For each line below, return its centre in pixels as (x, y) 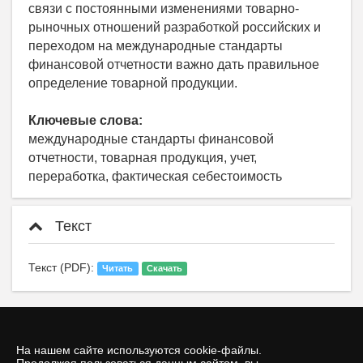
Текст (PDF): (63, 267)
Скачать (164, 268)
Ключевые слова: (85, 120)
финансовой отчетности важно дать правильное (174, 64)
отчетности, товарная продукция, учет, (143, 157)
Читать (118, 268)
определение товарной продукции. (133, 83)
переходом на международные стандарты (156, 45)
